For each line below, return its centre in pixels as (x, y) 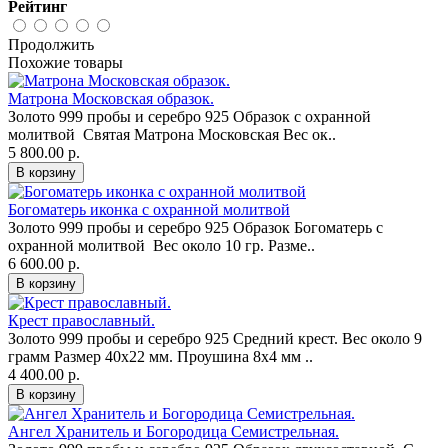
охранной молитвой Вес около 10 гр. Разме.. (161, 245)
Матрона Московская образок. (111, 98)
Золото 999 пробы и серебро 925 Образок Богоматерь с (195, 227)
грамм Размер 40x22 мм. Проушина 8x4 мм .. (160, 356)
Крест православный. (81, 320)
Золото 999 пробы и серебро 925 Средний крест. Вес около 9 (215, 338)
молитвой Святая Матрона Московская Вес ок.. (172, 134)
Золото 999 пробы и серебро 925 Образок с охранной (189, 116)
